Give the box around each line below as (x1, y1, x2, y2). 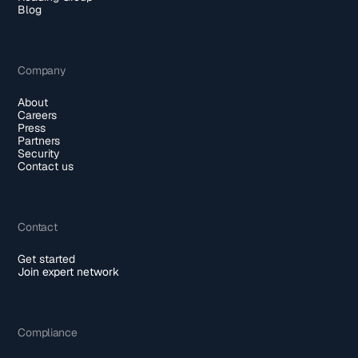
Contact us (18, 159, 74, 174)
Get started (18, 252, 76, 267)
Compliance (18, 325, 78, 340)
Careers (18, 108, 58, 123)
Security (18, 146, 61, 161)
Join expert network (18, 265, 120, 280)
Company (18, 63, 66, 78)
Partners (18, 133, 61, 149)
